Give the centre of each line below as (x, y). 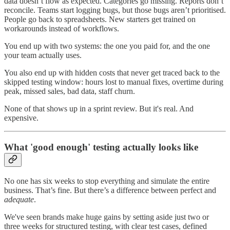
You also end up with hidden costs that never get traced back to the (112, 73)
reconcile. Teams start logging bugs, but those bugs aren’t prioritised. (115, 10)
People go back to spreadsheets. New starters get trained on (100, 20)
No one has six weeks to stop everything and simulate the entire (107, 181)
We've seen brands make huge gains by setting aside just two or (107, 217)
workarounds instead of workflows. (62, 29)
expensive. (21, 118)
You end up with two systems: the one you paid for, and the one (107, 46)
